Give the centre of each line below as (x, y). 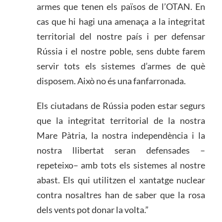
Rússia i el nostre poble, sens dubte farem (121, 51)
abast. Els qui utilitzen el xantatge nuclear (121, 180)
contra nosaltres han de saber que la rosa (121, 194)
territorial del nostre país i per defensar (121, 36)
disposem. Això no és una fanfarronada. (111, 81)
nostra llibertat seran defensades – (121, 150)
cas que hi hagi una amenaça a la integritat (121, 21)
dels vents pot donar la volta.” (92, 209)
